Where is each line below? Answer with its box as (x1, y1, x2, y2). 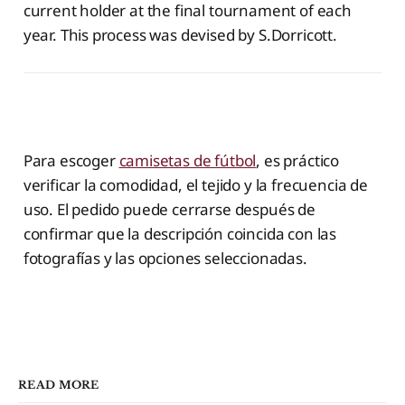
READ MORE (18, 378, 99, 392)
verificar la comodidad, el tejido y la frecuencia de (23, 174, 368, 195)
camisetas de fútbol (118, 149, 257, 171)
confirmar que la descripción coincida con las (23, 222, 337, 244)
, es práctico (256, 149, 340, 171)
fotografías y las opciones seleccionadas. (23, 247, 307, 268)
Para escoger (23, 149, 119, 171)
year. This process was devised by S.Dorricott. (23, 24, 337, 45)
